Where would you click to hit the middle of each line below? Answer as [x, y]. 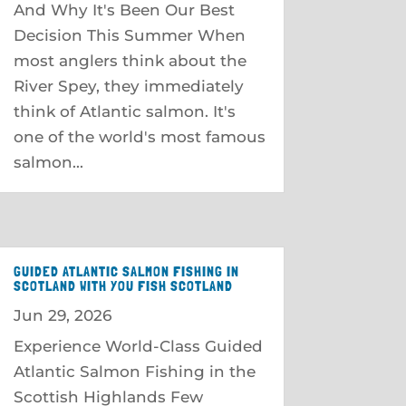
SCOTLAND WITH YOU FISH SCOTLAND [123, 285]
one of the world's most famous [139, 136]
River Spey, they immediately [128, 86]
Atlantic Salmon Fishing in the [134, 371]
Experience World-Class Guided [138, 346]
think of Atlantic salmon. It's [124, 111]
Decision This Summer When [129, 35]
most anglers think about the [130, 60]
